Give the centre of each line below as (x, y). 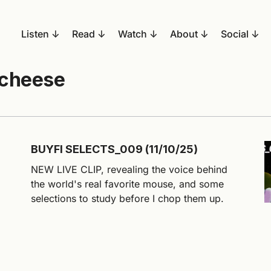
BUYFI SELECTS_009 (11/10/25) (115, 149)
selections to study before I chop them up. (128, 198)
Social (235, 34)
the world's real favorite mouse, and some (128, 184)
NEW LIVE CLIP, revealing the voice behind (129, 169)
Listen (35, 34)
